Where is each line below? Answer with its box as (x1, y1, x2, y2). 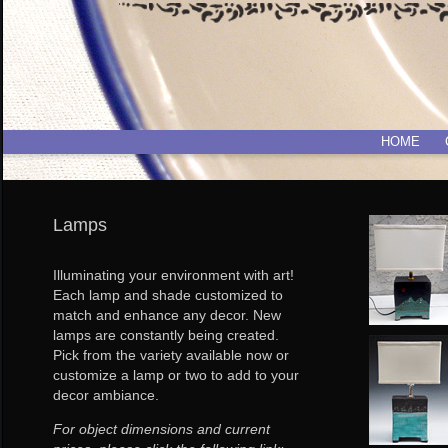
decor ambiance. (52, 387, 159, 403)
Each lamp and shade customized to (52, 287, 283, 303)
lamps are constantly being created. (52, 327, 279, 343)
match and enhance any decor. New (52, 307, 281, 323)
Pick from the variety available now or (52, 347, 289, 363)
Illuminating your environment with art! (52, 267, 294, 283)
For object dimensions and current (52, 421, 270, 437)
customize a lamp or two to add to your (52, 367, 299, 383)
